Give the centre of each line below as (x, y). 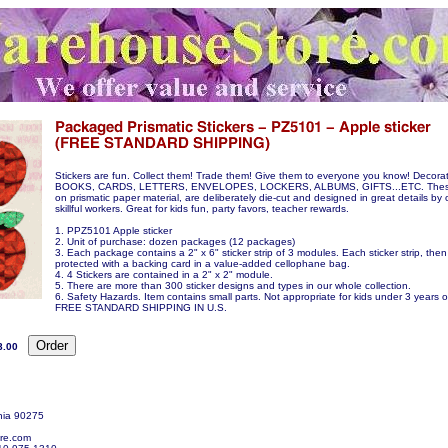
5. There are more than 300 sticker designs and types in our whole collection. (233, 285)
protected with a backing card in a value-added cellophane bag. (202, 263)
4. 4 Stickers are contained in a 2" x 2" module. (164, 274)
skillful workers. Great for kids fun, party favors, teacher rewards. (202, 208)
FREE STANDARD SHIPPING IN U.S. (141, 307)
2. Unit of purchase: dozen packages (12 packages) (175, 241)
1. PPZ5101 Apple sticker (113, 230)
